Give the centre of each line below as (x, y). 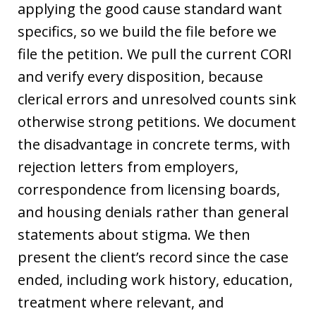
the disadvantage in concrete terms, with (154, 144)
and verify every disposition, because (140, 77)
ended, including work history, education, (155, 280)
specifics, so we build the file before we (147, 31)
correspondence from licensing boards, (149, 189)
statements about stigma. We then (134, 235)
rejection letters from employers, (128, 167)
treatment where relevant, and (121, 302)
